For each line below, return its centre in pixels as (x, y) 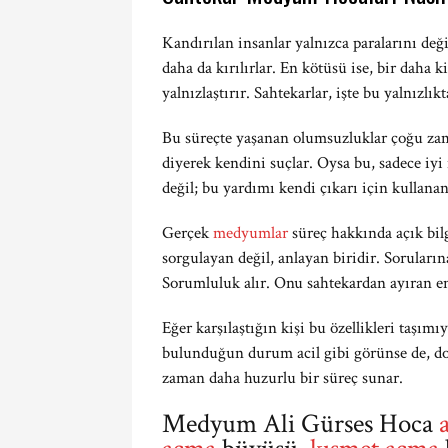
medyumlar (250, 233)
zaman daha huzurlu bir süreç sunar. (282, 378)
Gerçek (187, 233)
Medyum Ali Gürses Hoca (300, 423)
